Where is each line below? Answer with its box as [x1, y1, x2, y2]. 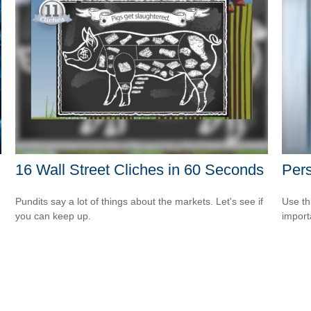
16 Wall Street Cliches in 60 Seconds [15, 160, 264, 178]
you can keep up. [15, 210, 92, 221]
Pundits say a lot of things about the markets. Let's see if [15, 195, 264, 207]
